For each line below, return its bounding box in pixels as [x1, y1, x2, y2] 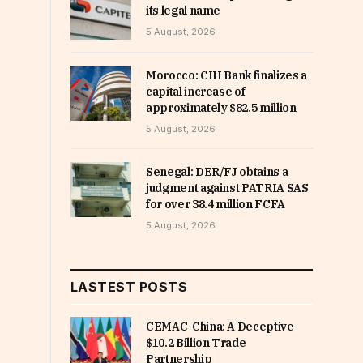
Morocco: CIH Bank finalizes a [146, 68, 307, 83]
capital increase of [146, 84, 246, 100]
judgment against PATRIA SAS [146, 181, 309, 196]
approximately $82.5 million [146, 100, 297, 116]
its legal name [146, 3, 221, 18]
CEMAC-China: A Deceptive [146, 319, 294, 335]
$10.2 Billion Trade [146, 335, 246, 351]
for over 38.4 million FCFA [146, 197, 285, 212]
